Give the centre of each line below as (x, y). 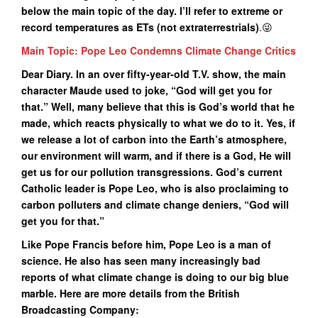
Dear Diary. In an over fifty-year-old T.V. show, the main (154, 74)
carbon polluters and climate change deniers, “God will (155, 204)
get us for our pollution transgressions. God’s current (152, 172)
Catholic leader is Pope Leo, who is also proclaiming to (155, 188)
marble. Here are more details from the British (131, 293)
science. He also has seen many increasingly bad (141, 261)
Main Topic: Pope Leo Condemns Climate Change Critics (159, 50)
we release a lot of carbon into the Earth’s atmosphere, (154, 139)
